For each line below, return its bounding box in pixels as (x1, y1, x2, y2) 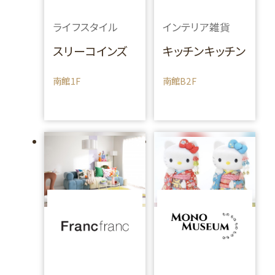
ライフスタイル (53, 19, 118, 34)
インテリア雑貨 (162, 19, 231, 34)
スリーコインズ (53, 42, 128, 60)
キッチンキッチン (162, 42, 246, 60)
